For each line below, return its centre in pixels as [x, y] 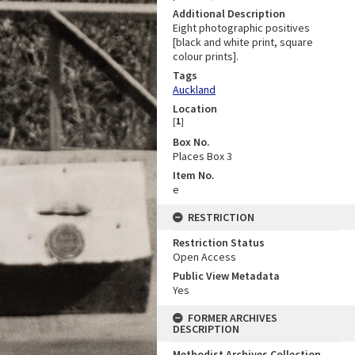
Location [195, 108]
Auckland [194, 89]
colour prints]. [206, 56]
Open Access [204, 256]
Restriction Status [219, 242]
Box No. [191, 141]
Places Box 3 [202, 156]
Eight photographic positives [241, 27]
